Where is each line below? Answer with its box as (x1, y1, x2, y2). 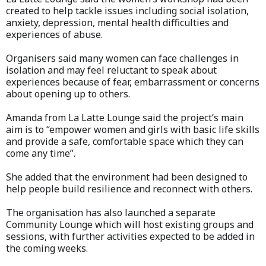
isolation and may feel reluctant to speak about (6, 63, 217, 77)
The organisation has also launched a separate (6, 205, 216, 219)
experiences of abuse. (6, 27, 103, 41)
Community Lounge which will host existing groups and (6, 217, 254, 231)
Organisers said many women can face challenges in (6, 51, 239, 65)
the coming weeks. (6, 241, 88, 255)
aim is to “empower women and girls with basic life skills (6, 122, 259, 136)
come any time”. (6, 146, 75, 160)
